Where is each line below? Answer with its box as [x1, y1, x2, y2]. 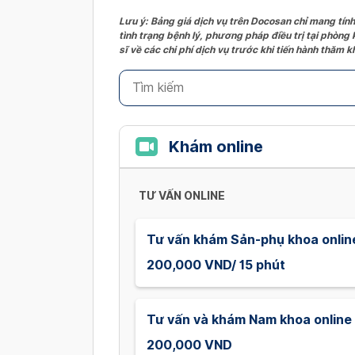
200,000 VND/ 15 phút [147, 258, 285, 273]
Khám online [169, 137, 263, 156]
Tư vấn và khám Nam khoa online [147, 312, 352, 327]
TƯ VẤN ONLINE [139, 189, 225, 202]
